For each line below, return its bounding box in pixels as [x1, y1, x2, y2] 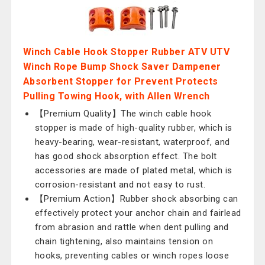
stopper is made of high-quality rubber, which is [34, 122, 232, 133]
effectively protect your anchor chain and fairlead [34, 208, 241, 218]
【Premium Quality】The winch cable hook [34, 108, 212, 119]
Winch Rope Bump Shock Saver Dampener [22, 61, 221, 72]
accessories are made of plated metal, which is [34, 165, 232, 176]
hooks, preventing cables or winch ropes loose [34, 250, 230, 261]
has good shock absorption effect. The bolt [34, 151, 217, 161]
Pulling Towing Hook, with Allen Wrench [22, 91, 210, 102]
